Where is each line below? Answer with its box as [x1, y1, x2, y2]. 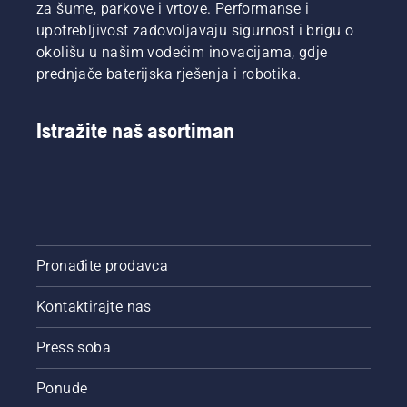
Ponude [36, 379, 88, 397]
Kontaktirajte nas [36, 297, 152, 315]
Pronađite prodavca [36, 256, 169, 274]
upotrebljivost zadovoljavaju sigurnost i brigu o [36, 21, 354, 39]
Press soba [36, 338, 111, 356]
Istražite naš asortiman [36, 117, 234, 143]
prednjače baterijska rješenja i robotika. [36, 65, 302, 83]
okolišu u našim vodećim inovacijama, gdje [36, 43, 328, 61]
